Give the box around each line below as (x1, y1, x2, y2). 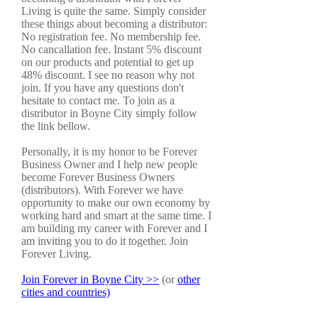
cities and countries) (21, 286, 110, 299)
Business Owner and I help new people (21, 158, 197, 171)
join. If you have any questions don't (21, 82, 184, 94)
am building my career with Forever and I (21, 222, 207, 235)
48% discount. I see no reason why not (21, 69, 194, 82)
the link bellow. (21, 120, 90, 133)
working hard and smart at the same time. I (21, 209, 212, 222)
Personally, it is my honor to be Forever (21, 146, 197, 158)
